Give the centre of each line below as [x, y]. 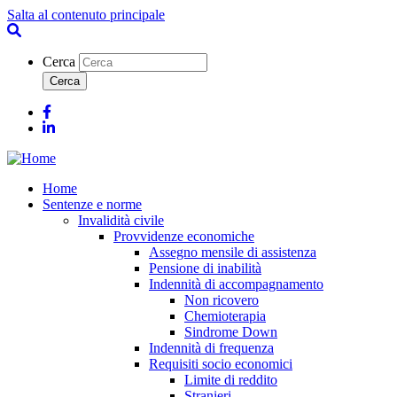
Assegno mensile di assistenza [233, 252]
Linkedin [79, 127]
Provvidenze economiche [184, 236]
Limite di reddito [231, 380]
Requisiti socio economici [221, 364]
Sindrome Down [231, 332]
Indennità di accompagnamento [236, 284]
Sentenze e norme [92, 204]
